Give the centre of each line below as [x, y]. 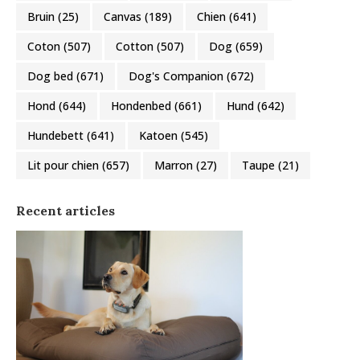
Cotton [136, 46]
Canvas [124, 16]
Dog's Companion [178, 76]
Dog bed [52, 76]
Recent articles [65, 210]
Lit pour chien [65, 165]
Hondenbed [143, 105]
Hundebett [57, 135]
